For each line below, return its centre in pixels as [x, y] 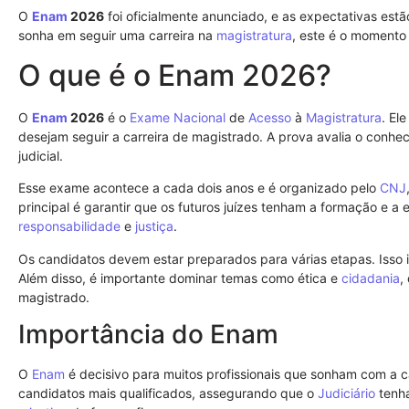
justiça [154, 226]
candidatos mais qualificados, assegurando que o [168, 393]
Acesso [270, 117]
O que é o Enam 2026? [175, 75]
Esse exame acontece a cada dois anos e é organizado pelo [199, 188]
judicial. [41, 155]
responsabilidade [69, 226]
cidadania [371, 278]
